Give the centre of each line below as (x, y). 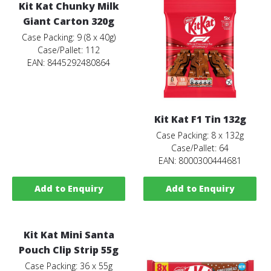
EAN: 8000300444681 (200, 160)
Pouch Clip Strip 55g (69, 250)
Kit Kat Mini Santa (69, 235)
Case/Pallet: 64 (200, 148)
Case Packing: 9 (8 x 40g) (69, 37)
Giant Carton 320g (69, 21)
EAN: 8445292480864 (69, 62)
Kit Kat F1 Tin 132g (200, 119)
